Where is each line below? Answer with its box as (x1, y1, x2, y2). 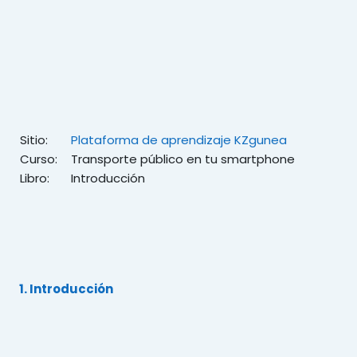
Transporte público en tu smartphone (71, 151, 295, 167)
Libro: (20, 170, 49, 186)
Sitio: (20, 131, 48, 148)
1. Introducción (19, 280, 113, 297)
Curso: (20, 151, 57, 167)
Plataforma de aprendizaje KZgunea (71, 131, 287, 148)
